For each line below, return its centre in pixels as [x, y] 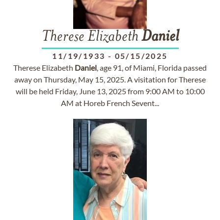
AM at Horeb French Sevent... [110, 103]
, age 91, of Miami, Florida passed [152, 68]
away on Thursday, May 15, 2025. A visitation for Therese [110, 79]
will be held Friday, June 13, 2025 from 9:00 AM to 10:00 [110, 91]
